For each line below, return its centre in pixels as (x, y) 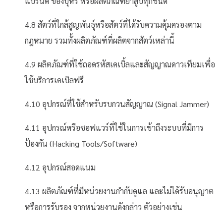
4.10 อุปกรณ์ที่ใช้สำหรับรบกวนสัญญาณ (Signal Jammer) (117, 104)
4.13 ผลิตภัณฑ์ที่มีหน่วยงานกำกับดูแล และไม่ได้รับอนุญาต (119, 191)
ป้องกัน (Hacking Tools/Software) (81, 143)
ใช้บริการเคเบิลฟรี (54, 80)
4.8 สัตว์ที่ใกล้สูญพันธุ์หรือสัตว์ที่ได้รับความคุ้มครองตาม (113, 25)
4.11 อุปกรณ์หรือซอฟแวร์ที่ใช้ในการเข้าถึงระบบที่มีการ (114, 128)
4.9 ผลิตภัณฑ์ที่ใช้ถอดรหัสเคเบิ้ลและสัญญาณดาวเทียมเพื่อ (120, 64)
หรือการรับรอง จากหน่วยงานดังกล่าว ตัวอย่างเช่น (104, 207)
